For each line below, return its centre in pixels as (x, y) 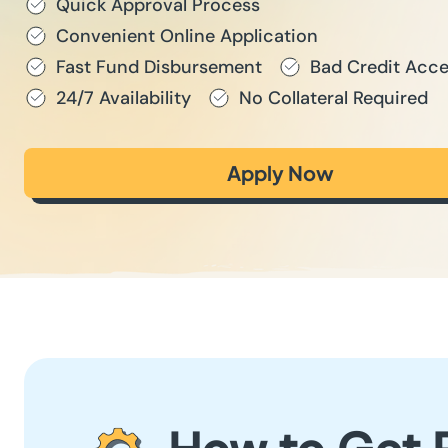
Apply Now (280, 172)
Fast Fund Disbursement (159, 67)
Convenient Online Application (187, 36)
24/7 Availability (123, 98)
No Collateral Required (333, 98)
